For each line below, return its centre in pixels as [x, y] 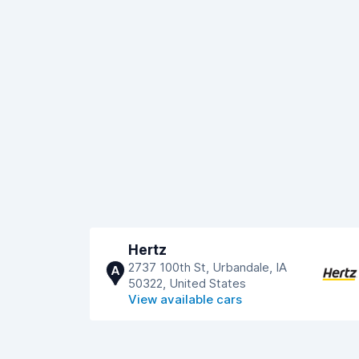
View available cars [185, 299]
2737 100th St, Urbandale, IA [208, 267]
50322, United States [187, 283]
